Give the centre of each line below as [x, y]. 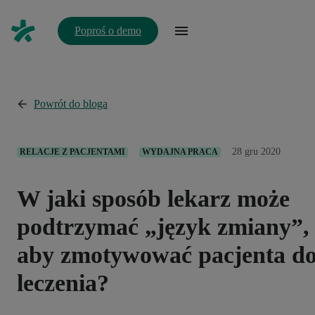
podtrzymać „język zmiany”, [163, 226]
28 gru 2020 [256, 152]
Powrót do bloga [71, 104]
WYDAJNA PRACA [180, 152]
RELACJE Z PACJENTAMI [72, 152]
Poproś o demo [108, 31]
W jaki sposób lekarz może [153, 198]
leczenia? [63, 283]
